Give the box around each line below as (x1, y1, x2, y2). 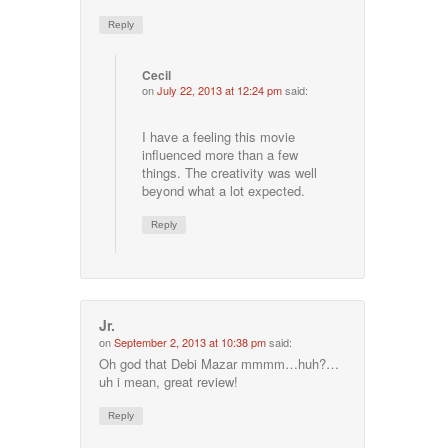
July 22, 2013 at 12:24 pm (157, 81, 283, 98)
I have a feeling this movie (142, 126, 296, 146)
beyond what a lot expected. (142, 180, 306, 200)
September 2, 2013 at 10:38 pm (114, 334, 267, 350)
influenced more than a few (142, 144, 299, 164)
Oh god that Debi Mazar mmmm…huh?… (99, 354, 340, 373)
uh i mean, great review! (99, 372, 239, 391)
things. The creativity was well (142, 162, 318, 182)
